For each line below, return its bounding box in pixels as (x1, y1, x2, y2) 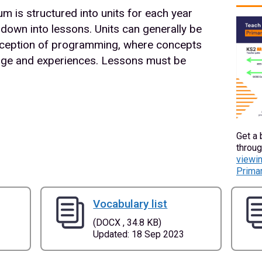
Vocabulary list (93, 197, 168, 211)
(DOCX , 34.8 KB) (93, 217, 162, 229)
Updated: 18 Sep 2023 (93, 229, 185, 240)
